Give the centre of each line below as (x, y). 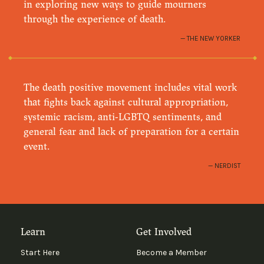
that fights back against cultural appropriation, (126, 102)
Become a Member (171, 252)
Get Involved (164, 232)
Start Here (40, 252)
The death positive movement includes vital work (131, 87)
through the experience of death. (95, 19)
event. (37, 146)
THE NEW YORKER (213, 39)
